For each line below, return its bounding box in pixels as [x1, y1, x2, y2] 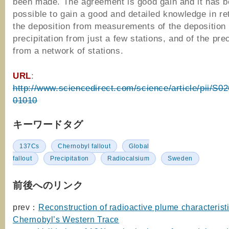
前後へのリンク [13, 179, 83, 191]
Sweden [168, 154, 193, 162]
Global [129, 142, 149, 150]
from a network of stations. [13, 45, 124, 56]
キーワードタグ [13, 118, 83, 130]
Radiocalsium [107, 154, 150, 162]
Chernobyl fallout [58, 142, 111, 150]
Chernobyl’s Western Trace [13, 214, 120, 224]
